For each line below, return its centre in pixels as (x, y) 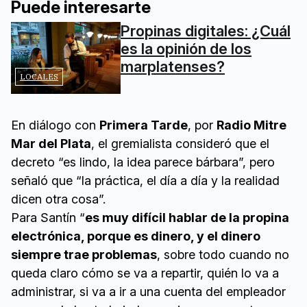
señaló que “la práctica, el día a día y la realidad (145, 181)
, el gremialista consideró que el (180, 144)
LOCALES (39, 77)
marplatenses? (173, 66)
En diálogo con (55, 125)
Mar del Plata (51, 144)
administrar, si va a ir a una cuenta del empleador (148, 292)
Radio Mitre (251, 125)
